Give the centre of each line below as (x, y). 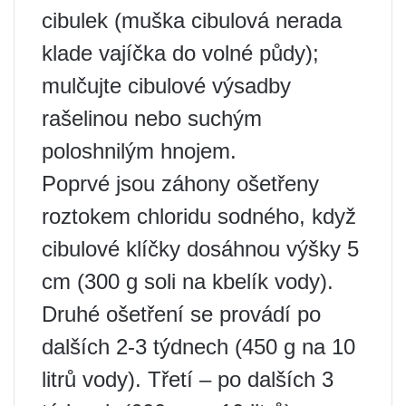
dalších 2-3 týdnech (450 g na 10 (198, 347)
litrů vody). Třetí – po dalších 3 (188, 380)
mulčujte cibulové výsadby (166, 86)
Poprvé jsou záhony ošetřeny (180, 184)
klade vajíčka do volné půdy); (180, 53)
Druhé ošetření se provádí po (181, 314)
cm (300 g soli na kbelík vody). (188, 282)
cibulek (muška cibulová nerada (192, 21)
